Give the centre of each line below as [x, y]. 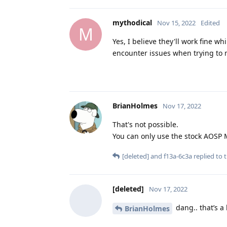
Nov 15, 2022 [176, 23]
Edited [210, 23]
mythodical [132, 22]
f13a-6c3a [178, 156]
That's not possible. [145, 124]
